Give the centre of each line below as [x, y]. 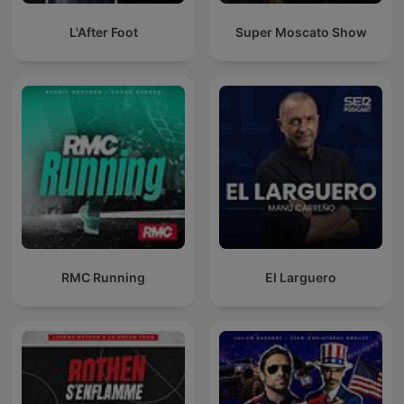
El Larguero [301, 278]
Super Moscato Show [301, 32]
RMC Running [103, 278]
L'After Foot [103, 32]
